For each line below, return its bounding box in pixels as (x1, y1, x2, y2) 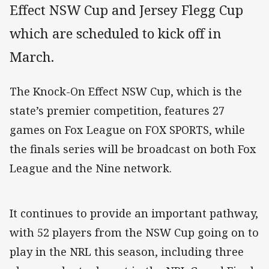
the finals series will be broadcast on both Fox (10, 142, 256, 157)
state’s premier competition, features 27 (10, 103, 225, 118)
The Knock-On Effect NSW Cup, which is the (10, 84, 242, 99)
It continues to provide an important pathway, (10, 206, 258, 221)
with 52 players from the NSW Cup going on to (10, 225, 259, 240)
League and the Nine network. (10, 161, 172, 176)
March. (10, 47, 54, 67)
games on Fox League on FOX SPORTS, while (10, 122, 245, 138)
